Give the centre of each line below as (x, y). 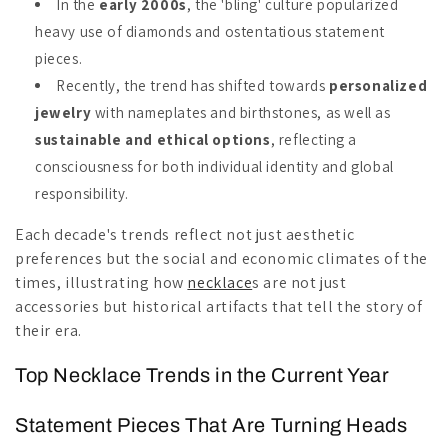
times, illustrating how (101, 282)
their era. (48, 330)
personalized (378, 85)
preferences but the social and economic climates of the (222, 258)
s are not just (299, 282)
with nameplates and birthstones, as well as (241, 112)
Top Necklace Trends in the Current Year (202, 374)
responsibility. (82, 193)
